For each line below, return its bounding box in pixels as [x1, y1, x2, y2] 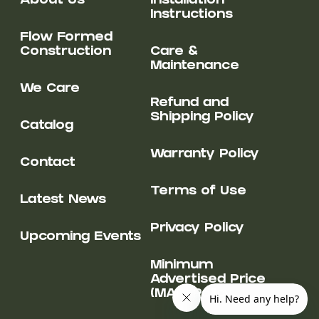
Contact [19, 156, 75, 170]
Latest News [19, 193, 106, 207]
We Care [19, 82, 80, 96]
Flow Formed [19, 31, 113, 45]
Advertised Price [150, 273, 266, 287]
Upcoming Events [19, 230, 141, 244]
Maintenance [150, 59, 240, 73]
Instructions [150, 8, 234, 22]
